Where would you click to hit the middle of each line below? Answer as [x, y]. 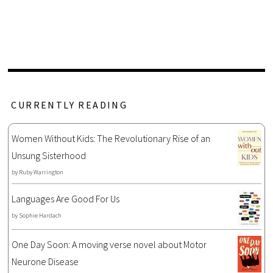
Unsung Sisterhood [49, 156]
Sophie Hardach [41, 216]
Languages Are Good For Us [66, 199]
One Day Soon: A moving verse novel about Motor [109, 245]
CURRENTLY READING [69, 105]
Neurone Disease [45, 262]
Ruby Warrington [41, 172]
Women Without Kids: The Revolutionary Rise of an [111, 139]
